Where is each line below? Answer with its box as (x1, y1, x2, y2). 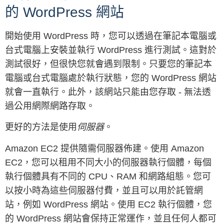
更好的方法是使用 (5, 122, 77, 132)
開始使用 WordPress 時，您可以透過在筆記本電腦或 (5, 31, 216, 41)
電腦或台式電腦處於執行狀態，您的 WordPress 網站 (5, 73, 216, 83)
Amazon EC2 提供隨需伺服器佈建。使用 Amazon (5, 143, 204, 153)
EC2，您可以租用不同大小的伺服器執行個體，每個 (5, 157, 211, 167)
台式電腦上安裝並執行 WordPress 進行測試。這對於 (5, 45, 216, 55)
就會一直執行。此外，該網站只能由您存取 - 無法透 (5, 87, 211, 97)
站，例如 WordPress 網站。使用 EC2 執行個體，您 (5, 199, 212, 209)
